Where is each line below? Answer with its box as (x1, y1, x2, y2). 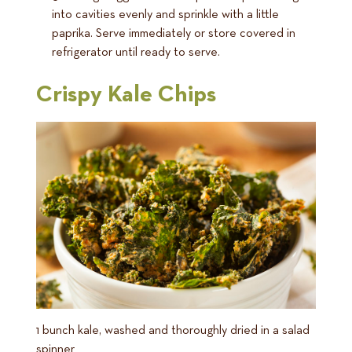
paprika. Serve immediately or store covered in (52, 27, 295, 41)
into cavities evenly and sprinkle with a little (52, 9, 279, 22)
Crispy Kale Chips (36, 83, 216, 108)
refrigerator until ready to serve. (52, 46, 220, 60)
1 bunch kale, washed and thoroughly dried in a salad (36, 324, 310, 337)
